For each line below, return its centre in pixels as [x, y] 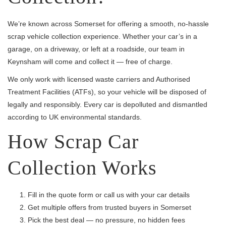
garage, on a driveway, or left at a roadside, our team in [96, 49]
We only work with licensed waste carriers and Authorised [99, 79]
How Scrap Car [73, 142]
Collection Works [82, 168]
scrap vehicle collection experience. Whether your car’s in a [102, 36]
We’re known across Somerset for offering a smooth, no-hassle [108, 24]
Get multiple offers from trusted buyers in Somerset [109, 207]
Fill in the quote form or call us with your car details [109, 195]
